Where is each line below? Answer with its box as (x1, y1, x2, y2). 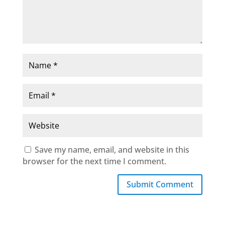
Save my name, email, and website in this (34, 144, 189, 156)
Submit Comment (127, 179, 194, 190)
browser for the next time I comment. (22, 156, 166, 167)
